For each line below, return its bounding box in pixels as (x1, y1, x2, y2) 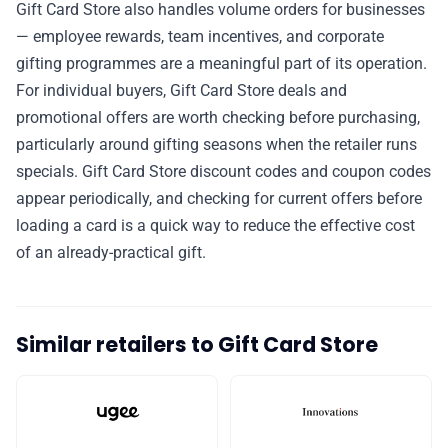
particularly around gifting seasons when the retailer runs (16, 135, 417, 155)
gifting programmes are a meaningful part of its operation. (16, 54, 427, 74)
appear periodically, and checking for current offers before (16, 189, 422, 209)
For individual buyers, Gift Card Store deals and (16, 81, 347, 101)
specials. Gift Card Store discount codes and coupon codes (16, 162, 431, 182)
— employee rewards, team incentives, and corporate (16, 27, 384, 47)
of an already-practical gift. (16, 243, 206, 263)
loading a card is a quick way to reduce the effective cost (16, 216, 415, 236)
